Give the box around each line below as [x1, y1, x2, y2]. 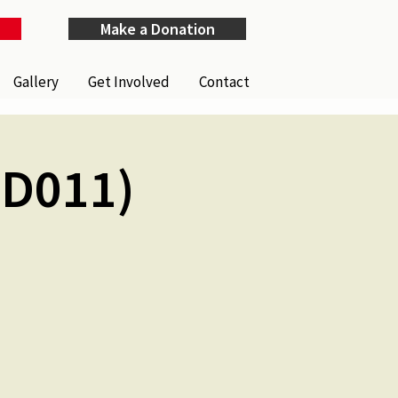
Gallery [13, 72, 60, 92]
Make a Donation [99, 19, 215, 39]
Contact [199, 72, 251, 92]
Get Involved [88, 72, 171, 92]
